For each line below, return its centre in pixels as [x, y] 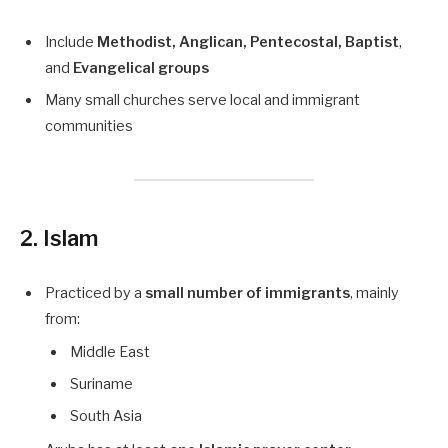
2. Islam [59, 237]
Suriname [101, 384]
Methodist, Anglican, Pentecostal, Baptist [248, 41]
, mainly [374, 292]
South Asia [106, 416]
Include [71, 41]
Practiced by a [95, 292]
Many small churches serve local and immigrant [202, 99]
